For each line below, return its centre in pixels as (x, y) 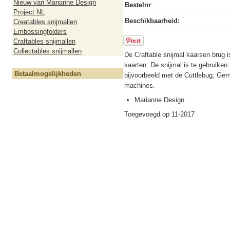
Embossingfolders (40, 32)
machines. (140, 85)
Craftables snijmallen (44, 41)
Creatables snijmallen (45, 22)
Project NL (29, 12)
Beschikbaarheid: (152, 21)
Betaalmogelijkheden (48, 74)
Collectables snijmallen (47, 51)
